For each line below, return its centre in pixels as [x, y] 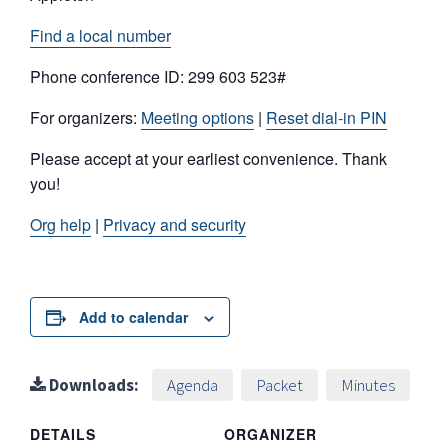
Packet [279, 385]
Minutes [368, 385]
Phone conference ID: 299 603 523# [158, 76]
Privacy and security [174, 224]
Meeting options [197, 117]
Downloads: [92, 385]
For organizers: [85, 117]
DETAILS [63, 434]
